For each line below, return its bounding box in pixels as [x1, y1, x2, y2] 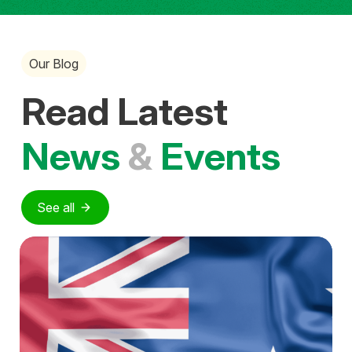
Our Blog [29, 55, 79, 71]
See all [37, 199, 78, 215]
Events [160, 132, 280, 179]
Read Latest [21, 87, 228, 134]
